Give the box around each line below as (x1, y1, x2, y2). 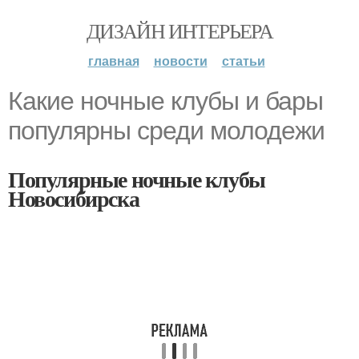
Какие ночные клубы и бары (8, 87, 323, 115)
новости (153, 51, 208, 70)
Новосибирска (8, 182, 139, 215)
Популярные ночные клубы (8, 163, 265, 196)
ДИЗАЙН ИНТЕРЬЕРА (86, 17, 273, 44)
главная (87, 51, 139, 70)
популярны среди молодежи (8, 116, 325, 145)
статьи (221, 51, 265, 70)
